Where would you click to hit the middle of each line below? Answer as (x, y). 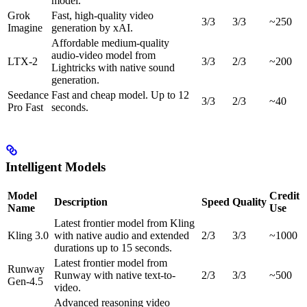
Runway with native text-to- (115, 275)
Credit (284, 195)
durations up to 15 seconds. (113, 247)
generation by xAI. (92, 28)
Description (81, 201)
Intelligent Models (56, 167)
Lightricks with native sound (113, 68)
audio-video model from (103, 56)
